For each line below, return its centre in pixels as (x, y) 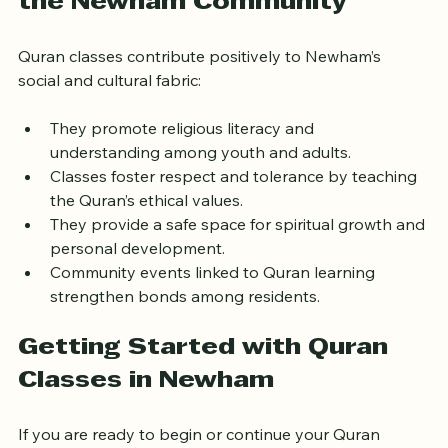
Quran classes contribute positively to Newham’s (201, 75)
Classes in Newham (146, 400)
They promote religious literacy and (184, 147)
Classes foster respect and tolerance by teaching (235, 195)
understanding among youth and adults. (200, 171)
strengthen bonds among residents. (185, 315)
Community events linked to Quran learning (214, 291)
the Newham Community (182, 22)
